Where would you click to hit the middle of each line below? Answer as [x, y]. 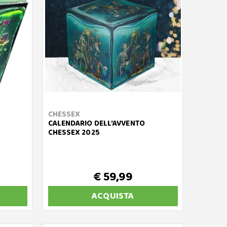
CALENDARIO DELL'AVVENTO [96, 124]
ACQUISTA [113, 196]
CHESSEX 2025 [74, 133]
